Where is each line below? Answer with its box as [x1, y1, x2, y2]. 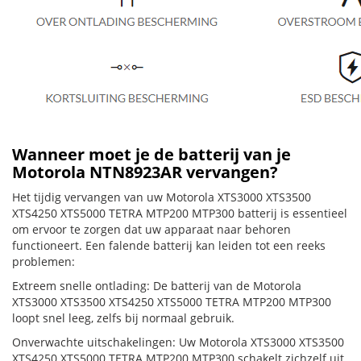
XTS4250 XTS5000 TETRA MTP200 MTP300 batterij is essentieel [12, 205, 347, 221]
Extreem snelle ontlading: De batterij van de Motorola [12, 278, 301, 293]
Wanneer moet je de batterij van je [12, 143, 291, 165]
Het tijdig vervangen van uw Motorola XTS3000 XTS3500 [12, 189, 311, 205]
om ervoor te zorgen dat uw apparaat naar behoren [12, 222, 291, 237]
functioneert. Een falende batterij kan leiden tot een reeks [12, 238, 326, 253]
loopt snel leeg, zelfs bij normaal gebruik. [12, 310, 234, 326]
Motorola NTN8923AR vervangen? [12, 161, 278, 183]
